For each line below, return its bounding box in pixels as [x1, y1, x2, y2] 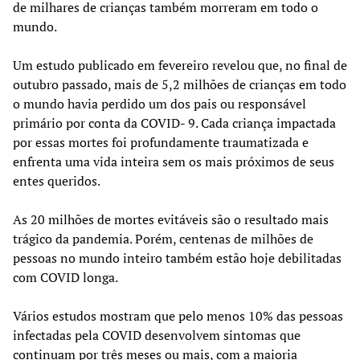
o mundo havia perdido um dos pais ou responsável [13, 95, 306, 113]
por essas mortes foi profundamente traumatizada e [13, 133, 309, 152]
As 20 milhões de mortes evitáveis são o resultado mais [13, 211, 329, 229]
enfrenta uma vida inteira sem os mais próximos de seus [13, 153, 334, 171]
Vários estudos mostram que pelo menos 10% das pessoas [13, 307, 343, 325]
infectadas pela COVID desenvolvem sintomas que [13, 326, 301, 345]
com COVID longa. [13, 268, 118, 287]
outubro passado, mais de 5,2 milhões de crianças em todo [13, 76, 346, 94]
